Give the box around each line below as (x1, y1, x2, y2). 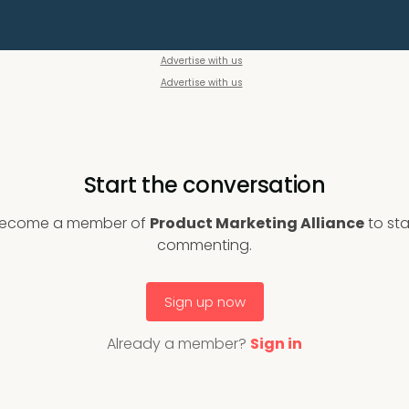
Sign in (250, 333, 302, 354)
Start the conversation (83, 170, 326, 200)
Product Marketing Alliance (149, 213, 364, 234)
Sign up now (163, 292, 246, 311)
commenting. (157, 235, 252, 256)
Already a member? (107, 333, 250, 354)
